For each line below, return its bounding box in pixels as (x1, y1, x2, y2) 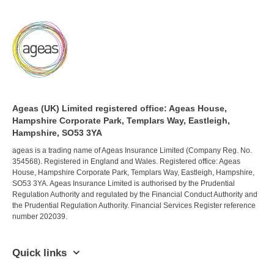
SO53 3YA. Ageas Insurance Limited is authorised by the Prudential (12, 179, 235, 188)
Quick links (12, 247, 67, 259)
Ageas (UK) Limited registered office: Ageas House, (12, 103, 227, 114)
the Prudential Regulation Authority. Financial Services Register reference (12, 201, 256, 210)
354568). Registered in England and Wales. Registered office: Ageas (12, 157, 240, 166)
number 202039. (12, 212, 67, 221)
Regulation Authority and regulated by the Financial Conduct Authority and (12, 190, 257, 199)
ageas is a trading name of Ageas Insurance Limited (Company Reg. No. (12, 146, 252, 155)
